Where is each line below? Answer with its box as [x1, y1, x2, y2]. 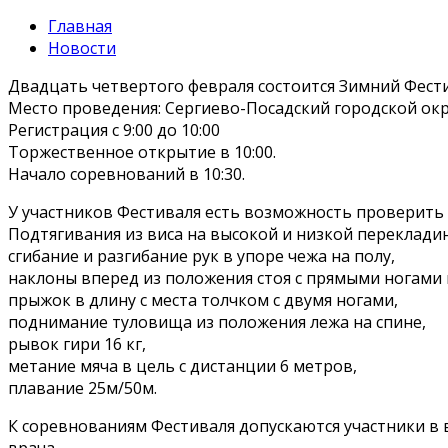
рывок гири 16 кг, [8, 332, 146, 355]
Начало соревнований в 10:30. [8, 162, 245, 185]
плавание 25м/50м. [8, 376, 157, 399]
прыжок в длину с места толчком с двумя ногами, [8, 288, 398, 311]
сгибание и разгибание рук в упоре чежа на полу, [8, 244, 395, 267]
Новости [48, 36, 116, 59]
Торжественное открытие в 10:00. [8, 140, 276, 163]
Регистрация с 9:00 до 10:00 [8, 118, 220, 141]
